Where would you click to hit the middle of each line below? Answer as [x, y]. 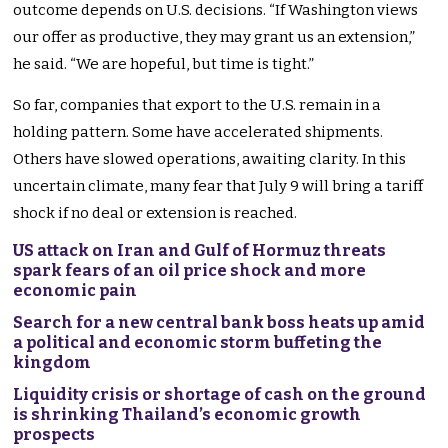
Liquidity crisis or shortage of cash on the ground [220, 395]
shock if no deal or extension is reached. [155, 213]
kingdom [52, 363]
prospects [54, 435]
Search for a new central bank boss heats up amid [219, 323]
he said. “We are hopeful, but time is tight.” [164, 64]
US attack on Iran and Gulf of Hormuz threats [200, 251]
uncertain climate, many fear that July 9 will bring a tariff [218, 186]
